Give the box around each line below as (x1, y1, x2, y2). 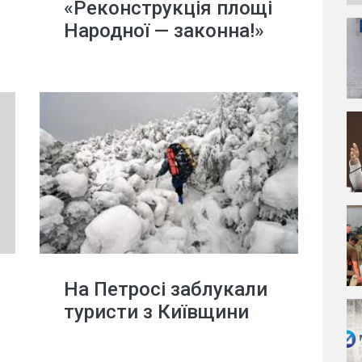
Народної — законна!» (64, 19, 264, 42)
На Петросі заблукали (64, 278, 267, 301)
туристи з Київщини (64, 301, 249, 323)
